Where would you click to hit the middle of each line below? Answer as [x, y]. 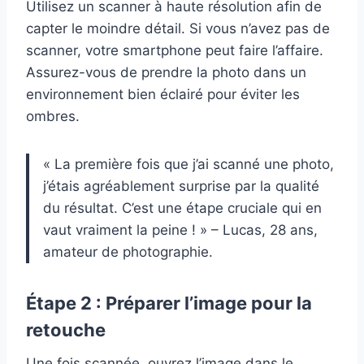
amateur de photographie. [128, 251]
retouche [66, 329]
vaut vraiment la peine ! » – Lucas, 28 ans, [180, 230]
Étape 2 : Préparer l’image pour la [169, 303]
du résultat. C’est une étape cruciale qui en [182, 208]
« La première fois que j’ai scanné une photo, [188, 164]
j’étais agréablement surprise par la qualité [181, 186]
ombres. [53, 116]
